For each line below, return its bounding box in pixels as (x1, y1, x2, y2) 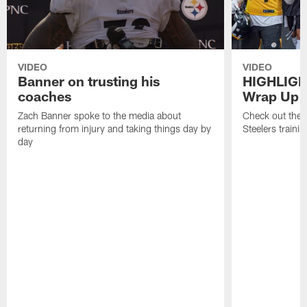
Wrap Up (242, 88, 299, 105)
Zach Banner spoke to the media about (18, 110, 182, 122)
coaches (18, 88, 72, 105)
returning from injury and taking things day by (18, 123, 212, 135)
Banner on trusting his (18, 73, 160, 90)
